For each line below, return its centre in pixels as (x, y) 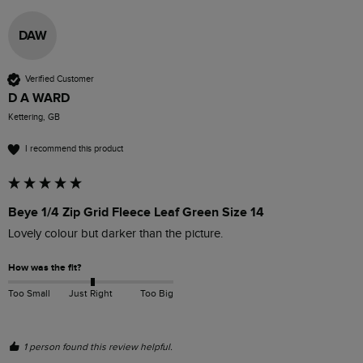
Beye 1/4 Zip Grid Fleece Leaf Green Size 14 (136, 212)
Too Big (156, 294)
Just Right (90, 294)
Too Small (29, 294)
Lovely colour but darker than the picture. (117, 233)
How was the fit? (45, 267)
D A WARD (39, 98)
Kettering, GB (34, 117)
